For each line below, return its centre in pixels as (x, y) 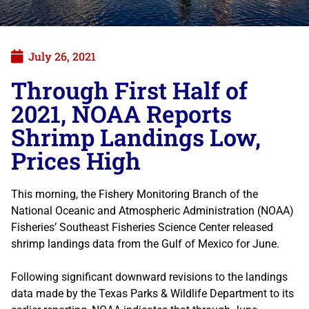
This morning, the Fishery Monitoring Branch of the (134, 194)
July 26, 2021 (62, 56)
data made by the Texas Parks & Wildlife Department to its (152, 293)
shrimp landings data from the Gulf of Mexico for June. (145, 243)
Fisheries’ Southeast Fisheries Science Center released (142, 227)
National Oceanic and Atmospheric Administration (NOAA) (152, 210)
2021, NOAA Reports (121, 113)
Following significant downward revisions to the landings (149, 277)
